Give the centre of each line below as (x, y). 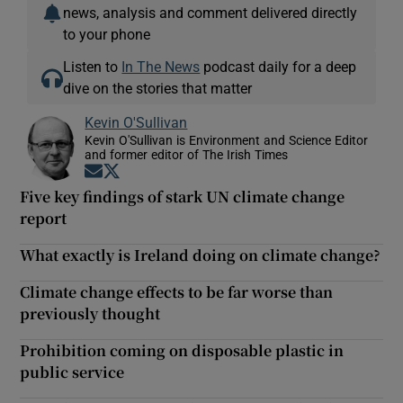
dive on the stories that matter (158, 88)
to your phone (107, 34)
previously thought (90, 313)
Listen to (93, 66)
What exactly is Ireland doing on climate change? (201, 255)
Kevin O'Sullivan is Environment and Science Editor (227, 140)
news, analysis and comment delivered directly (210, 12)
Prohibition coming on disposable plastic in (182, 350)
